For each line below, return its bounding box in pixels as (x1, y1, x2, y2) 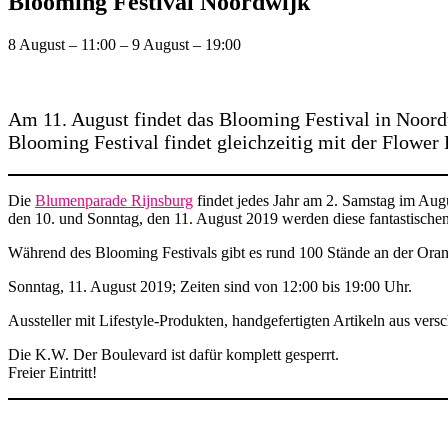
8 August (8, 36, 69, 54)
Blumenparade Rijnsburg (35, 192, 193, 210)
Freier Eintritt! (8, 364, 97, 382)
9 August (132, 36, 193, 54)
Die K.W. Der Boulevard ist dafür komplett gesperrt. (8, 346, 339, 364)
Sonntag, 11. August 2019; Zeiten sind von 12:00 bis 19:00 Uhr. (8, 278, 412, 296)
